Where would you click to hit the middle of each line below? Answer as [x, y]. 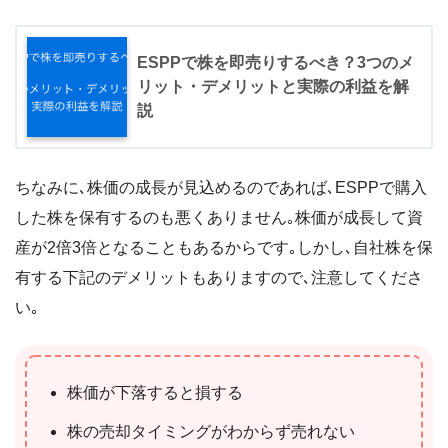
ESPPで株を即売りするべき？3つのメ [275, 63]
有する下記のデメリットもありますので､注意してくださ [219, 278]
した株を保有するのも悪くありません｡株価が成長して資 [219, 218]
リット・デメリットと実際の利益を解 [273, 87]
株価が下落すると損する [155, 393]
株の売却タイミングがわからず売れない [211, 432]
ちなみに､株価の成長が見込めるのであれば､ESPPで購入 [221, 188]
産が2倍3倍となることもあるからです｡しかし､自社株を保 [224, 248]
